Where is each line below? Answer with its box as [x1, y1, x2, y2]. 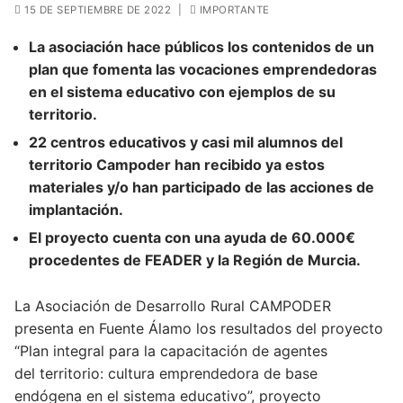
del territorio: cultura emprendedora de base [14, 363, 318, 382]
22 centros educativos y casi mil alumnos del [29, 132, 343, 151]
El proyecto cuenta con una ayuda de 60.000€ [29, 228, 355, 246]
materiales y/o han [29, 177, 162, 196]
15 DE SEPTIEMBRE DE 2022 [24, 4, 171, 17]
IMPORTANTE [196, 4, 270, 17]
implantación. [29, 200, 123, 219]
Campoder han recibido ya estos [96, 155, 325, 174]
